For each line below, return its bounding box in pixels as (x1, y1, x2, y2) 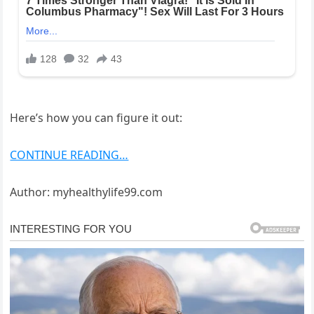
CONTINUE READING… (10, 147, 129, 163)
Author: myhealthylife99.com (10, 184, 163, 200)
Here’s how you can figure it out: (10, 110, 183, 126)
